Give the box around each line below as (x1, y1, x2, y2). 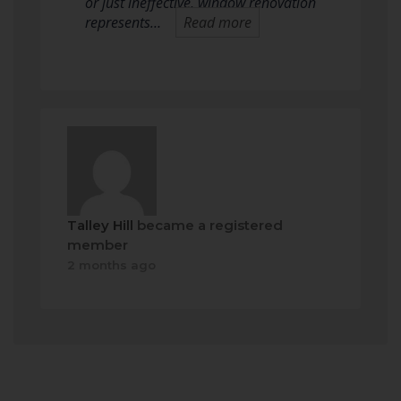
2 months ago (67, 258, 156, 272)
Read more (183, 13, 252, 32)
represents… (85, 13, 161, 32)
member (67, 236, 128, 253)
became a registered (133, 217, 283, 234)
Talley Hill (67, 217, 133, 234)
